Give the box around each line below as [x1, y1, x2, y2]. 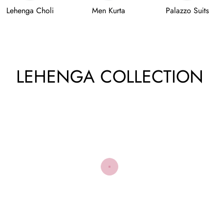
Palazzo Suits [165, 4, 209, 16]
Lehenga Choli [6, 4, 54, 16]
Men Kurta [92, 4, 126, 16]
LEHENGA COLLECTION [16, 63, 203, 89]
